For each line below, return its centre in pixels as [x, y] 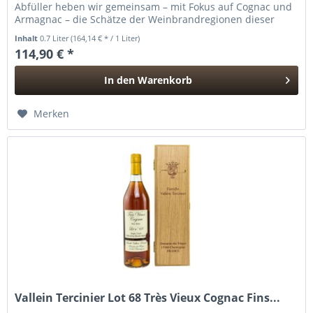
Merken [52, 114]
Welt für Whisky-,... [59, 32]
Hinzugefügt [148, 107]
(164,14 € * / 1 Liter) [105, 38]
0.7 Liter [56, 38]
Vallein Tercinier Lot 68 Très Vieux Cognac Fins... [148, 298]
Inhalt [28, 38]
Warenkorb [165, 80]
